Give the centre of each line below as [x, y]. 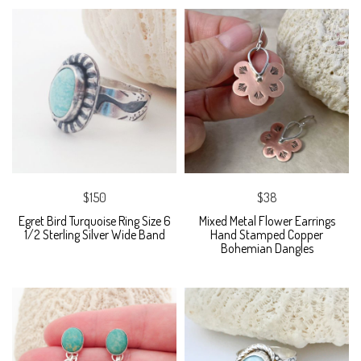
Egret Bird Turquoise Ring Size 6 [94, 221]
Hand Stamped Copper [267, 235]
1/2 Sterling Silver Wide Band [94, 235]
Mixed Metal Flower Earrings [267, 221]
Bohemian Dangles [267, 249]
